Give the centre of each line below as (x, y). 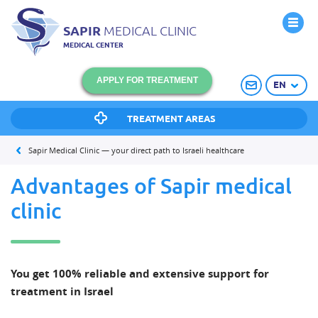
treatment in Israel (62, 291)
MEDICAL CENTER (93, 45)
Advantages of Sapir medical (151, 186)
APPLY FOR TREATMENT (147, 80)
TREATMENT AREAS (170, 119)
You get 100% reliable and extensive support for (140, 274)
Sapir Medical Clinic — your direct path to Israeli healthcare (136, 150)
